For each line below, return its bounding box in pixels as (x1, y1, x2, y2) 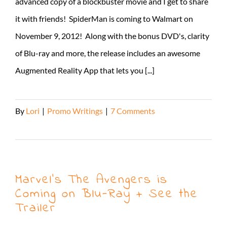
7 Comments (110, 105, 155, 116)
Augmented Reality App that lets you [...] (15, 65, 155, 75)
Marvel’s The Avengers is (15, 170, 168, 189)
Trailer (15, 199, 56, 217)
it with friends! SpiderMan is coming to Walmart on (15, 13, 193, 23)
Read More (15, 123, 54, 133)
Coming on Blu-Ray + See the (15, 184, 198, 203)
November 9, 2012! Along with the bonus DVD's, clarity (15, 30, 209, 41)
